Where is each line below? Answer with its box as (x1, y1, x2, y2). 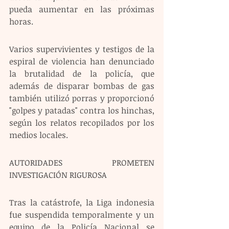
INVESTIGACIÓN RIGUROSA (9, 169, 107, 181)
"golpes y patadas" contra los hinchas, (9, 105, 154, 117)
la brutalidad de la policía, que (9, 68, 154, 80)
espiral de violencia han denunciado (9, 56, 154, 67)
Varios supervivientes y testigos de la (9, 43, 154, 55)
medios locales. (9, 129, 68, 141)
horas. (9, 16, 33, 28)
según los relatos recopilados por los (9, 117, 154, 129)
